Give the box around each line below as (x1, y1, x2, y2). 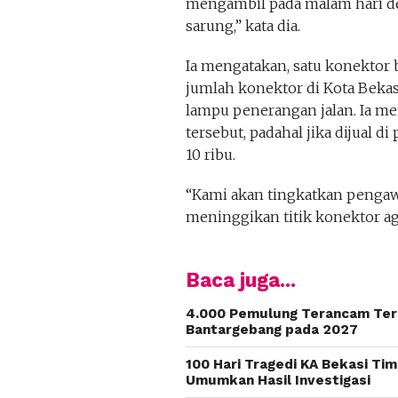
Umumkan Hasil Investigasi (185, 372, 370, 388)
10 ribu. (185, 146, 235, 163)
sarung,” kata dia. (185, 17, 300, 35)
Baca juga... (185, 268, 296, 291)
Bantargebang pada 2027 (185, 322, 358, 338)
